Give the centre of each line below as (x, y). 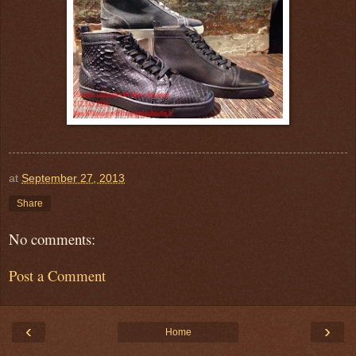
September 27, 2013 (73, 178)
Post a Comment (57, 276)
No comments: (52, 238)
